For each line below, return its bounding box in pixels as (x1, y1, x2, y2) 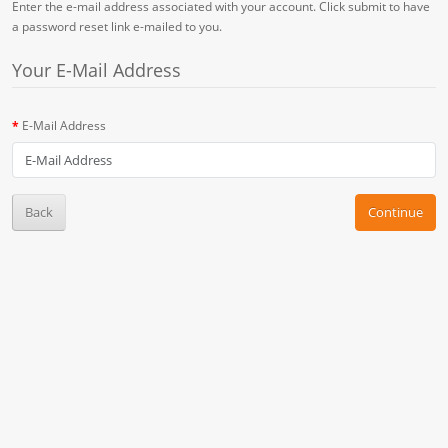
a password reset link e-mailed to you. (12, 17, 222, 35)
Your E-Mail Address (12, 57, 181, 82)
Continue (368, 202, 423, 221)
